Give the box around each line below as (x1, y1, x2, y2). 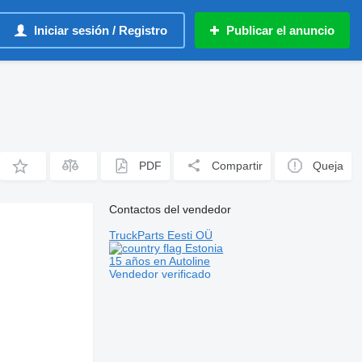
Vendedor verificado (109, 267, 212, 280)
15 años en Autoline (109, 255, 211, 267)
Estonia (182, 242, 224, 255)
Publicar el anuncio (226, 23, 335, 37)
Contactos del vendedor (109, 203, 232, 216)
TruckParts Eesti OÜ (109, 229, 213, 242)
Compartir (212, 159, 263, 172)
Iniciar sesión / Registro (34, 23, 167, 37)
